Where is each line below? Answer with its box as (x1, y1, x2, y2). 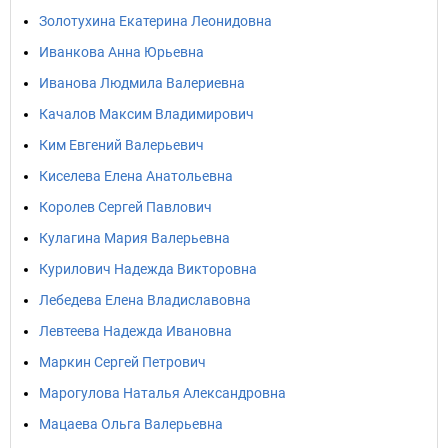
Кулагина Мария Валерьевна (39, 230, 230, 246)
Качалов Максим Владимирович (39, 106, 254, 122)
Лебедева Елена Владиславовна (39, 292, 251, 308)
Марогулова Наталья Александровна (39, 385, 286, 401)
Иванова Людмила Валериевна (39, 75, 245, 91)
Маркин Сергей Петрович (39, 354, 206, 370)
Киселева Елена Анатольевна (39, 168, 233, 184)
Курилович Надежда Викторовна (39, 261, 257, 277)
